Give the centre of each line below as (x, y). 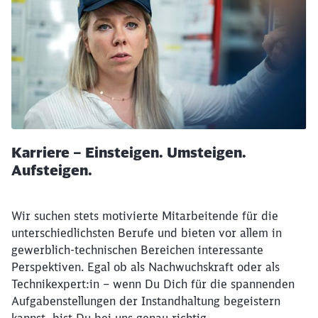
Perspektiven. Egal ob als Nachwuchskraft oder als (146, 267)
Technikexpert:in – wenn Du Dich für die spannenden (153, 284)
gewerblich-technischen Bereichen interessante (137, 250)
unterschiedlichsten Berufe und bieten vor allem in (147, 232)
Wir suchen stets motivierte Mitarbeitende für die (145, 215)
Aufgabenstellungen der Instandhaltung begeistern (146, 301)
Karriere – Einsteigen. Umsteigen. (129, 152)
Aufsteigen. (52, 170)
